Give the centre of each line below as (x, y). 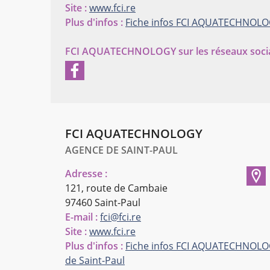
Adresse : (86, 173)
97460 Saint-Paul (103, 202)
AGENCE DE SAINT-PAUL (121, 150)
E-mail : (81, 217)
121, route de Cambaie (116, 188)
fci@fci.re (121, 217)
